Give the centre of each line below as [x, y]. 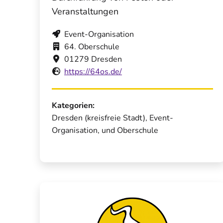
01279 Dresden [93, 59]
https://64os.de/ [93, 72]
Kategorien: [73, 106]
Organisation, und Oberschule [105, 131]
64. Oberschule [92, 47]
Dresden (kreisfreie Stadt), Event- [112, 118]
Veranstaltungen [85, 12]
